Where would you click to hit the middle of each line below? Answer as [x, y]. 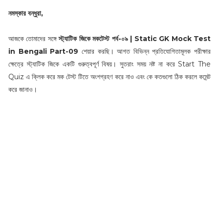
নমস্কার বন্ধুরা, [25, 13]
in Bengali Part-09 [43, 51]
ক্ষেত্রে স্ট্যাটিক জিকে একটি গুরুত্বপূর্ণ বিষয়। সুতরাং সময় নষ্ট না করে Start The [109, 64]
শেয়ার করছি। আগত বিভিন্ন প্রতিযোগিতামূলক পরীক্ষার [145, 51]
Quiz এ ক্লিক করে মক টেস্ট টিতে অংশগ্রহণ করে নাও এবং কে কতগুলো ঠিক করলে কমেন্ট [109, 77]
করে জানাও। [22, 89]
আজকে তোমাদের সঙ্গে [33, 38]
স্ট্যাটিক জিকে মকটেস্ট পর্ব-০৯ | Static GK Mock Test [135, 38]
